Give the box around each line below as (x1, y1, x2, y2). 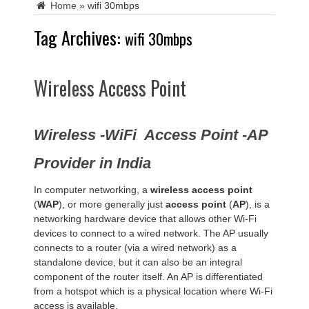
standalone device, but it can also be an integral (34, 256, 242, 268)
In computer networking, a (34, 183, 150, 195)
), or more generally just (59, 198, 166, 210)
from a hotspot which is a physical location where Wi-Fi (34, 285, 272, 297)
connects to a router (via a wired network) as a (34, 241, 237, 253)
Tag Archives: (34, 23, 125, 51)
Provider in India (34, 154, 151, 172)
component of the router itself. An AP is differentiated (34, 270, 263, 282)
